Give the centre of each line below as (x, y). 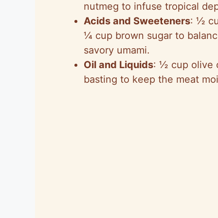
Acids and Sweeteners (137, 21)
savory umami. (117, 50)
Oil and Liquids (118, 64)
